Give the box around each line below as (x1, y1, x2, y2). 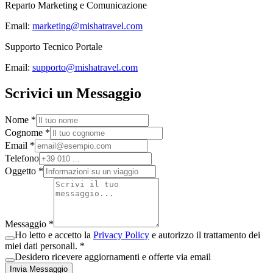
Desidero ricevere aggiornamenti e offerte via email (15, 251, 211, 262)
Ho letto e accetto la (15, 229, 91, 240)
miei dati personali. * (5, 240, 85, 251)
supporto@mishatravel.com (32, 62, 138, 73)
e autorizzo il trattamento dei (152, 229, 260, 240)
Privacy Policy (93, 229, 149, 240)
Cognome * (5, 127, 50, 138)
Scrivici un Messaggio (5, 85, 141, 101)
